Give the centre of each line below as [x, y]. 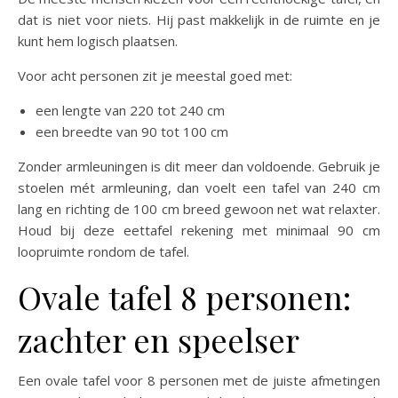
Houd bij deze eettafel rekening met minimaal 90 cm [199, 230]
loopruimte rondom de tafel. [103, 251]
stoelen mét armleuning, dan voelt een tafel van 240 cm [199, 187]
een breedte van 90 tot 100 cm [132, 131]
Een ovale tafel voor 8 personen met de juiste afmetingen [199, 380]
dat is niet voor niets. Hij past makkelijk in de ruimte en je [199, 19]
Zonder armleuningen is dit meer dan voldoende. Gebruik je [199, 166]
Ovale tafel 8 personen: [184, 296]
